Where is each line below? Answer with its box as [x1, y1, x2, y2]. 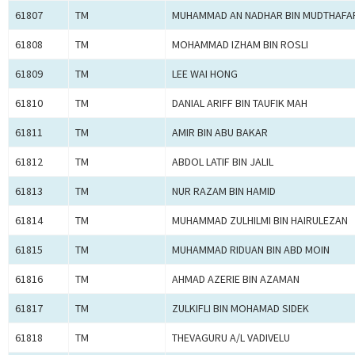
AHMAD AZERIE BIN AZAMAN [172, 272, 300, 287]
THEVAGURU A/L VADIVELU [172, 330, 290, 345]
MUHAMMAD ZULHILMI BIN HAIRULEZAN [172, 213, 348, 228]
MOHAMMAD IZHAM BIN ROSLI [172, 37, 308, 52]
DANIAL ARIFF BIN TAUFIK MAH [172, 96, 307, 111]
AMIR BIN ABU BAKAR [172, 125, 268, 140]
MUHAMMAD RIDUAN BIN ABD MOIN [172, 242, 330, 258]
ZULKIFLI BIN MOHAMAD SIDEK [172, 301, 309, 316]
